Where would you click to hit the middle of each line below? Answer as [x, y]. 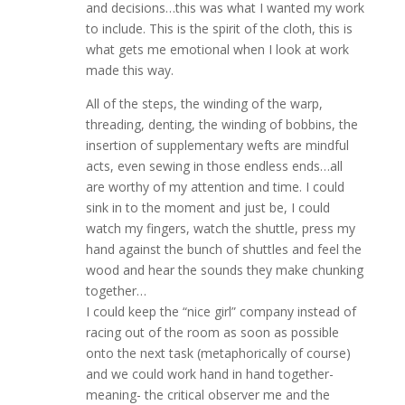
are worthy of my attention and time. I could [215, 187]
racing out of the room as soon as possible [212, 332]
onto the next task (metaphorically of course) [218, 353]
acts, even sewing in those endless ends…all [214, 166]
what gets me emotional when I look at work [217, 49]
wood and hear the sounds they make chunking [224, 270]
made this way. [129, 70]
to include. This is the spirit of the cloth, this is [219, 28]
